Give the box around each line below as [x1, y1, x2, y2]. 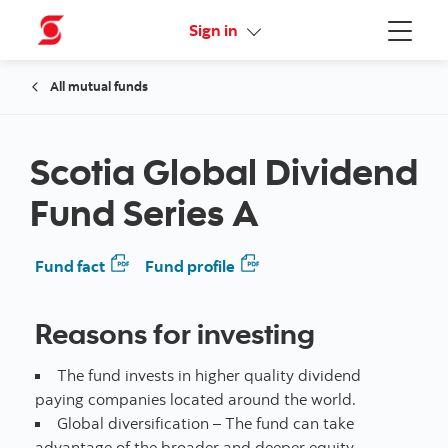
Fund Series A [30, 189, 259, 235]
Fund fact [34, 256, 105, 276]
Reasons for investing [34, 315, 315, 351]
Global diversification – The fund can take [56, 413, 354, 433]
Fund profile [145, 256, 236, 276]
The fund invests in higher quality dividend [56, 365, 361, 385]
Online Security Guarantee [243, 19, 430, 39]
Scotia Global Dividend [30, 148, 418, 194]
